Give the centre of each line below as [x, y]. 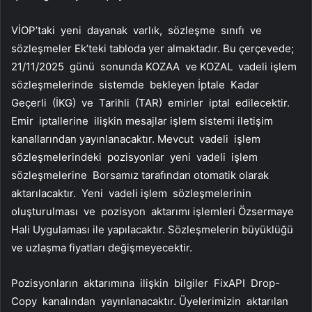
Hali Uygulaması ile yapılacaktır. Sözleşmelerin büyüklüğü [152, 230]
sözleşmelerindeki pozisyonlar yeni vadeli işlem [136, 157]
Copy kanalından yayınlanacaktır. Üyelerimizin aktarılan [151, 302]
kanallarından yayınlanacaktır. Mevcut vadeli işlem [137, 139]
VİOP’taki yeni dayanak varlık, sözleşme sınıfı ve [138, 31]
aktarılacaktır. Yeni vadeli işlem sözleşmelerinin [133, 194]
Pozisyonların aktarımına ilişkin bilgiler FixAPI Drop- [146, 283]
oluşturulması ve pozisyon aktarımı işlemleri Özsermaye [153, 212]
